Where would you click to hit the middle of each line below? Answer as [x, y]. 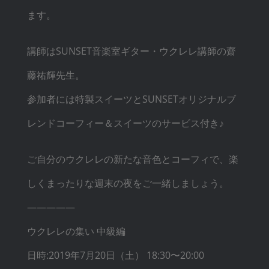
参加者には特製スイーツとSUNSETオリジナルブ [131, 99]
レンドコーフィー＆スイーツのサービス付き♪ [125, 123]
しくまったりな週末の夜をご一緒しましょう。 [128, 183]
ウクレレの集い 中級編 [76, 231]
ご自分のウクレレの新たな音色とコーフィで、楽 [132, 159]
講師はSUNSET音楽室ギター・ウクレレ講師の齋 [131, 51]
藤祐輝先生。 [56, 75]
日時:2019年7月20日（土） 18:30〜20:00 [115, 255]
